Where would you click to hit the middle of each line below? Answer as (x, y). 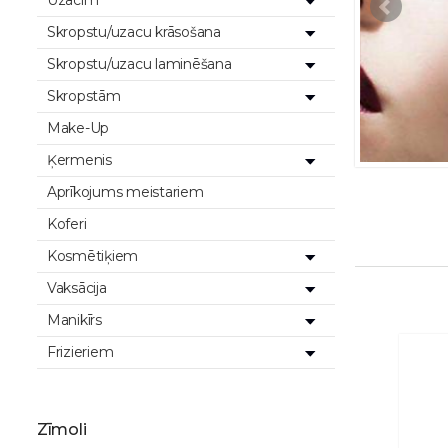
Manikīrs (74, 320)
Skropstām (84, 96)
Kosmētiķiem (93, 256)
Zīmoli (62, 429)
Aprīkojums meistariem (125, 192)
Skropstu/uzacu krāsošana (134, 32)
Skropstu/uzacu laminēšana (139, 64)
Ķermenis (79, 160)
